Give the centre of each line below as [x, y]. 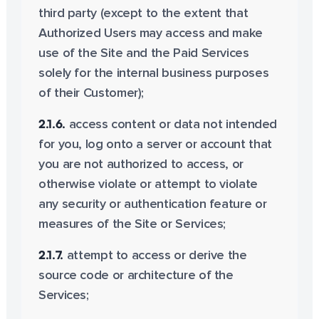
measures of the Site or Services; [132, 224]
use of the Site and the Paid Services [143, 53]
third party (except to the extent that [143, 14]
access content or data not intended [172, 125]
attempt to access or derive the [155, 256]
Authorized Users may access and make [150, 33]
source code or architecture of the [136, 276]
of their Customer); [91, 93]
